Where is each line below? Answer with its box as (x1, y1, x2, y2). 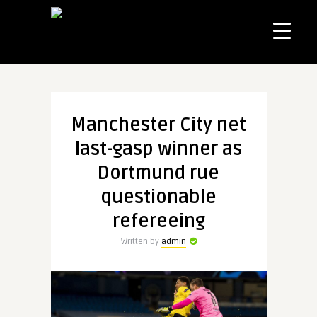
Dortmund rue (98, 162, 219, 185)
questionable (100, 186, 217, 209)
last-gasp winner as (75, 138, 242, 161)
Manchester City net (71, 114, 246, 137)
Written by (120, 236, 161, 247)
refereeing (112, 210, 205, 233)
